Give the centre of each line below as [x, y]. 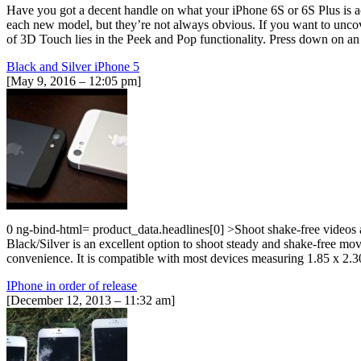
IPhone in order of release [72, 285]
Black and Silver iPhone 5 [73, 66]
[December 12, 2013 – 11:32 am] [91, 300]
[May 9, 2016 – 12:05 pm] [74, 81]
